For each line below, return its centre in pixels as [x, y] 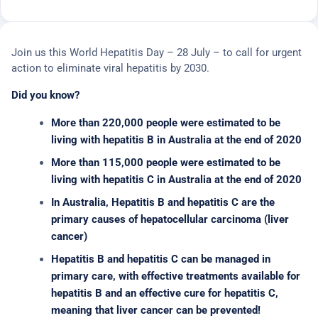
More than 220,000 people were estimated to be [166, 123]
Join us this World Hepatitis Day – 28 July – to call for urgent [157, 53]
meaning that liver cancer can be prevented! [157, 310]
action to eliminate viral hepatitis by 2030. [110, 68]
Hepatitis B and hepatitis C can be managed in [161, 259]
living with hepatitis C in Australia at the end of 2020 [176, 180]
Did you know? [45, 95]
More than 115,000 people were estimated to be [166, 163]
